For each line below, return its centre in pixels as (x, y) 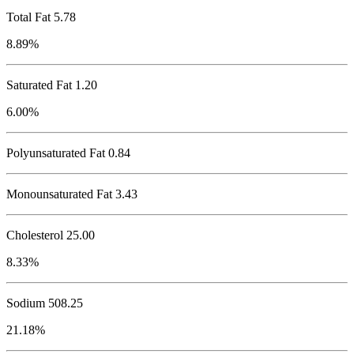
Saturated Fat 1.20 (52, 85)
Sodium (26, 303)
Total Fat (28, 17)
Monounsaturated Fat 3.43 (72, 194)
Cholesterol (35, 235)
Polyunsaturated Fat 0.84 (68, 153)
